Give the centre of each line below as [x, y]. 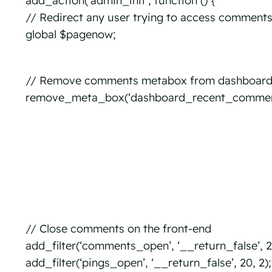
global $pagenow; [70, 35]
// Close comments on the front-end [118, 229]
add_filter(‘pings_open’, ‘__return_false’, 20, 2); [148, 263]
